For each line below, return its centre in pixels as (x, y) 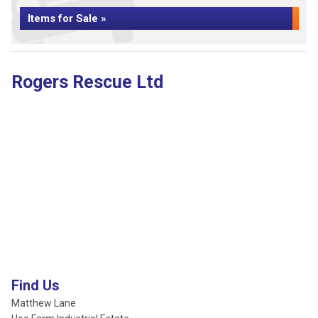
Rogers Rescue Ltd (87, 82)
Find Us (35, 285)
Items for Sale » (67, 18)
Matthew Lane (44, 303)
